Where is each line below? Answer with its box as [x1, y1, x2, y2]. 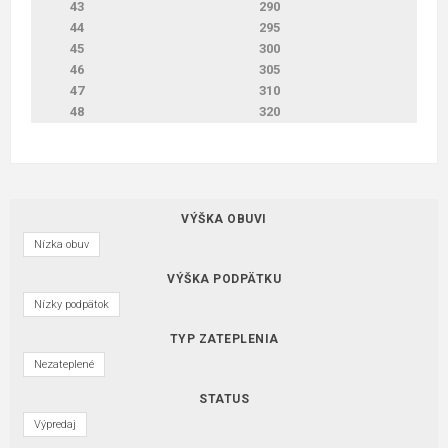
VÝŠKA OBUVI [181, 211, 267, 226]
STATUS [199, 391, 249, 406]
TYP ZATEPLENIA [169, 331, 279, 346]
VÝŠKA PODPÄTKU [167, 271, 281, 286]
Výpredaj [34, 417, 76, 431]
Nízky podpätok [34, 297, 109, 311]
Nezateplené [34, 357, 94, 371]
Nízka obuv [34, 237, 89, 251]
